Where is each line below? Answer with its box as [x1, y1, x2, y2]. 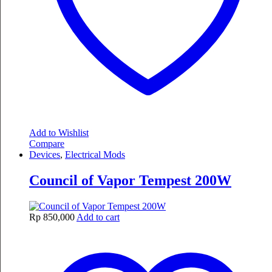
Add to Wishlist [29, 127, 89, 138]
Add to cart [76, 211, 120, 222]
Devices [29, 149, 60, 160]
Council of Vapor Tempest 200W [29, 172, 231, 189]
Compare [29, 138, 64, 149]
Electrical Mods [65, 149, 125, 160]
